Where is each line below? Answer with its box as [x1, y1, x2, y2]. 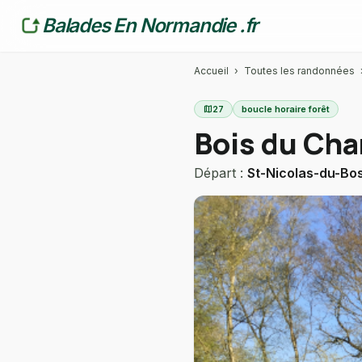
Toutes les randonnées [244, 65, 355, 77]
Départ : [194, 165, 247, 181]
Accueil [194, 65, 229, 77]
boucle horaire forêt [242, 103, 330, 115]
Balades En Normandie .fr [42, 14, 259, 37]
